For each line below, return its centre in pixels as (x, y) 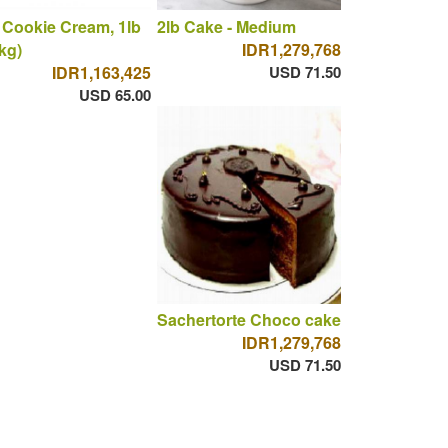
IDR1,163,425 (101, 72)
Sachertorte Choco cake (248, 320)
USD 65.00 (114, 94)
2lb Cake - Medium (226, 26)
